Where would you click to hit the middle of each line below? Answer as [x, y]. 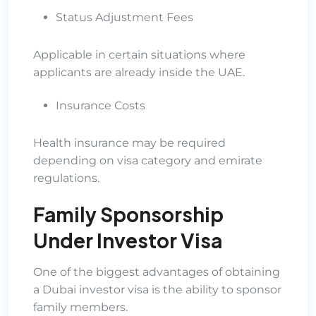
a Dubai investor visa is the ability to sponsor [157, 289]
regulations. [66, 178]
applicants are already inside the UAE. [139, 72]
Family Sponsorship [128, 214]
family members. [80, 307]
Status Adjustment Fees [124, 17]
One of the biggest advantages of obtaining [157, 272]
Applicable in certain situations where [139, 54]
